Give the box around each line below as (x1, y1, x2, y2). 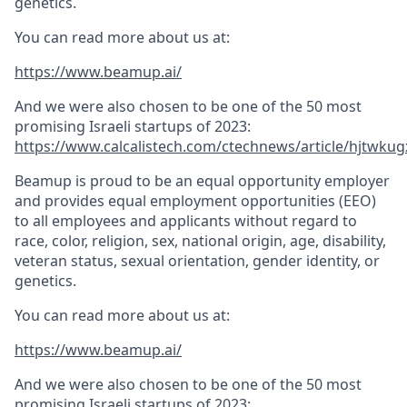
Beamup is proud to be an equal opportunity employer (15, 171, 390, 191)
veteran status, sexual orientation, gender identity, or (15, 251, 380, 271)
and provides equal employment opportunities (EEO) (15, 191, 376, 211)
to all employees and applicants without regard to (15, 211, 357, 231)
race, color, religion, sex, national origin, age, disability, (15, 231, 386, 251)
